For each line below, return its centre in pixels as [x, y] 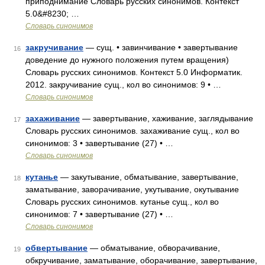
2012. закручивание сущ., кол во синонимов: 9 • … [123, 85]
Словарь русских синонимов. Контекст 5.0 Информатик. [134, 72]
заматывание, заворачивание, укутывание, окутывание [132, 189]
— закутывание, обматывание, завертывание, [148, 177]
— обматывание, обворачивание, [154, 248]
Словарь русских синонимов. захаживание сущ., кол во [132, 131]
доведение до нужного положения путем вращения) [127, 60]
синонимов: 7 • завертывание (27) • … [99, 214]
